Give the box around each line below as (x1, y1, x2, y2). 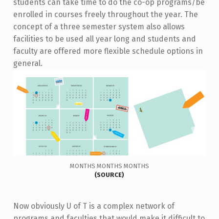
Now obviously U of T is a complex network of (13, 201, 175, 211)
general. (13, 58, 43, 68)
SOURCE (97, 171, 122, 178)
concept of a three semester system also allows (13, 22, 185, 31)
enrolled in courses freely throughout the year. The (13, 9, 198, 19)
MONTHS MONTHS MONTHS (69, 162, 149, 170)
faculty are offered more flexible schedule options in (13, 46, 203, 56)
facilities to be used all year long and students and (13, 34, 196, 44)
